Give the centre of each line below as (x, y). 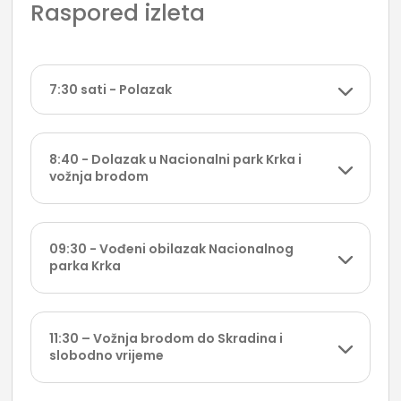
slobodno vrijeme (107, 356)
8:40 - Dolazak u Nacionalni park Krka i (176, 160)
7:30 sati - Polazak (111, 90)
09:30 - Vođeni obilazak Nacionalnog (172, 249)
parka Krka (85, 266)
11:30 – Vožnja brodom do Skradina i (166, 339)
